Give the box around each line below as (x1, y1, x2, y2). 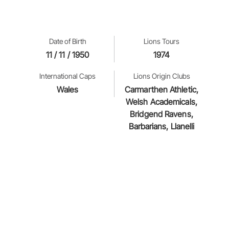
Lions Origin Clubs (133, 72, 190, 80)
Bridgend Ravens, (130, 109, 193, 119)
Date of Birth (49, 37, 86, 45)
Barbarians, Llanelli (128, 121, 195, 131)
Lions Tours (144, 37, 179, 45)
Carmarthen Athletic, (125, 84, 198, 95)
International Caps (39, 72, 96, 80)
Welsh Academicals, (126, 97, 197, 107)
